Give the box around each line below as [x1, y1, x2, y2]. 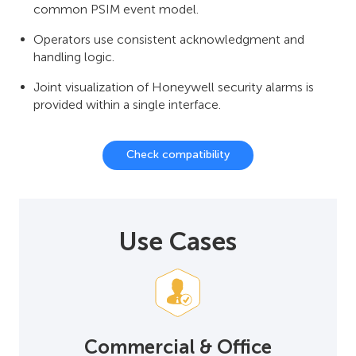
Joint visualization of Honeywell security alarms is [33, 79, 314, 95]
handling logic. [33, 48, 114, 64]
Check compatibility [126, 148, 230, 161]
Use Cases [119, 226, 237, 257]
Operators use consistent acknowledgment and [33, 31, 304, 47]
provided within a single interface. [33, 96, 221, 112]
